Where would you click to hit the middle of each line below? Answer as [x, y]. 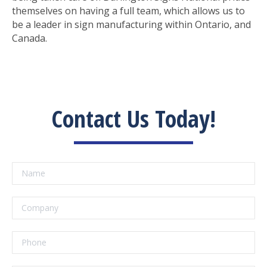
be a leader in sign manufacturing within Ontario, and [131, 24]
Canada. [30, 38]
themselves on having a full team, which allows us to [128, 11]
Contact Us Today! [133, 118]
